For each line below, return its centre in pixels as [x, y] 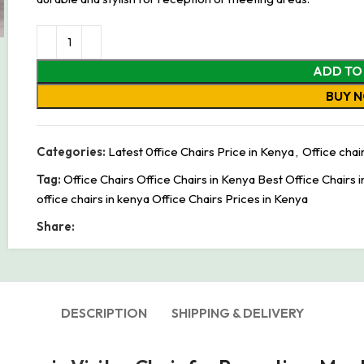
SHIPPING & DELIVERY [237, 313]
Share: [56, 226]
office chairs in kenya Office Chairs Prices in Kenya [172, 199]
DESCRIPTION [104, 313]
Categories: [71, 152]
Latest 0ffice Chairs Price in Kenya [201, 152]
